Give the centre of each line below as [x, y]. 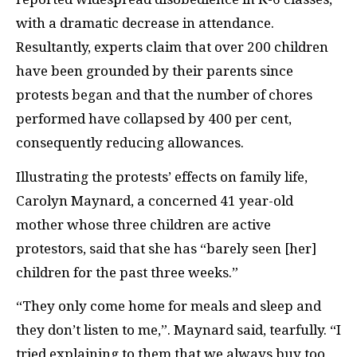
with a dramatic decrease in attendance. [145, 24]
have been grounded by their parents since [155, 71]
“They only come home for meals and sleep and [169, 306]
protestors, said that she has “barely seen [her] [166, 248]
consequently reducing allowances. [131, 143]
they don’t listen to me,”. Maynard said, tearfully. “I [178, 330]
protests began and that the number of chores [164, 95]
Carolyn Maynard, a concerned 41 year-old [155, 200]
